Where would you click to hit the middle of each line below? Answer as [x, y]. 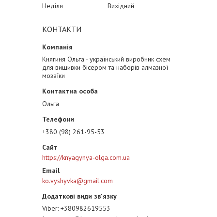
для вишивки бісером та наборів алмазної [105, 67]
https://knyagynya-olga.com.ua [86, 157]
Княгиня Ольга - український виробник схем [106, 59]
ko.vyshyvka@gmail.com [77, 181]
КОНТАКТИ [62, 29]
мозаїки [54, 76]
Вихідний [121, 6]
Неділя [53, 6]
